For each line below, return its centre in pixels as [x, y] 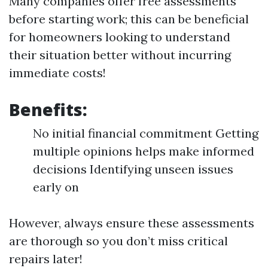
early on [56, 187]
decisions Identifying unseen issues [133, 169]
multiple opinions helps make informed [144, 151]
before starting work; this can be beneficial [129, 19]
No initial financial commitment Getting [146, 133]
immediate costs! [57, 73]
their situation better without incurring [120, 55]
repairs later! [46, 259]
